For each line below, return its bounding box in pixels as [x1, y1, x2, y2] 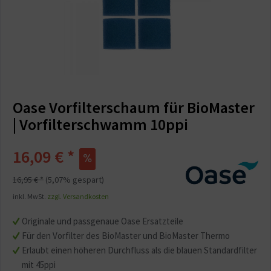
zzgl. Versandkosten [47, 192, 109, 201]
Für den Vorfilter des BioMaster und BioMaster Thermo [22, 230, 230, 241]
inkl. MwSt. [13, 192, 47, 201]
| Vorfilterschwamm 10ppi [13, 114, 188, 134]
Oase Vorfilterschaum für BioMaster [13, 97, 255, 117]
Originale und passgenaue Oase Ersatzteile [22, 215, 183, 227]
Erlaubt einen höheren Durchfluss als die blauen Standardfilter [22, 244, 257, 256]
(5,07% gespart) [45, 174, 104, 185]
